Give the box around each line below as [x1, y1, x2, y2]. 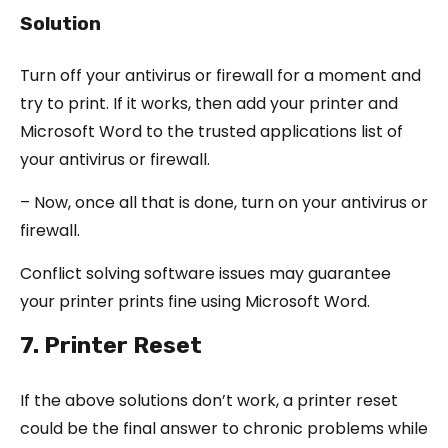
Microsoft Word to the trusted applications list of [20, 119, 403, 143]
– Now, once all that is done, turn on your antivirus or [20, 190, 428, 214]
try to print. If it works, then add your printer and [20, 91, 398, 115]
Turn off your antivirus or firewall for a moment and [20, 63, 421, 87]
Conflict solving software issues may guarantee [20, 261, 391, 285]
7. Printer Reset [20, 330, 202, 359]
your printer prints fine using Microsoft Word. [20, 289, 370, 313]
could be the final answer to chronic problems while [20, 416, 428, 440]
